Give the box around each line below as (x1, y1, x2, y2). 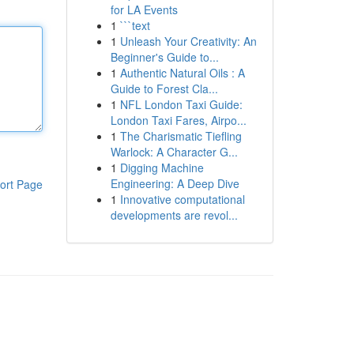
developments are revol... (110, 207, 238, 223)
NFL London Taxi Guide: (119, 96, 243, 112)
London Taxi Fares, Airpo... (110, 112, 247, 128)
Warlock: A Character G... (110, 144, 238, 160)
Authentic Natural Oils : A (119, 65, 245, 81)
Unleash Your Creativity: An (119, 33, 257, 49)
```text (119, 17, 150, 33)
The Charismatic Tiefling (119, 128, 242, 144)
